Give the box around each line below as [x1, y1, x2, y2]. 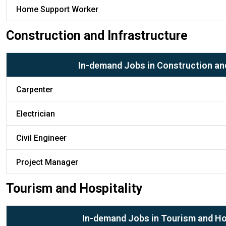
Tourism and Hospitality [6, 181, 143, 196]
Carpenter [16, 84, 53, 94]
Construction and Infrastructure [6, 28, 188, 43]
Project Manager [16, 157, 78, 167]
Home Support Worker [16, 4, 98, 14]
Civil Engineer [16, 133, 67, 143]
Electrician [16, 108, 55, 119]
